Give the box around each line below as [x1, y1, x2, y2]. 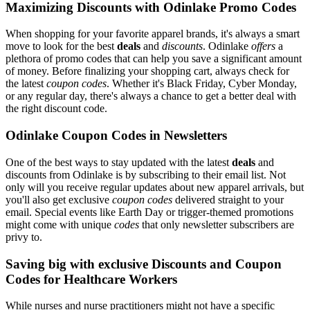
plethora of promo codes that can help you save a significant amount [6, 53, 302, 65]
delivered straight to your [172, 193, 284, 206]
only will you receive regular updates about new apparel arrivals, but [6, 181, 304, 193]
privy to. [6, 230, 42, 243]
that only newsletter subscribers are [139, 218, 294, 230]
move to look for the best [6, 40, 117, 53]
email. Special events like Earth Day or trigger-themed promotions [6, 206, 293, 218]
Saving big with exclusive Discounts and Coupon [6, 256, 282, 271]
